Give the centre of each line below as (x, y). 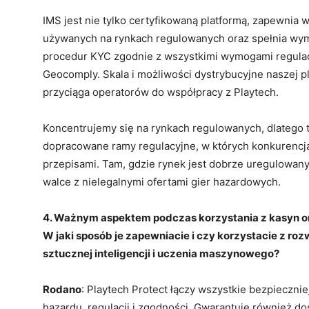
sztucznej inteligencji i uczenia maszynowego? (161, 254)
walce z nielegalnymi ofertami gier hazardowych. (162, 182)
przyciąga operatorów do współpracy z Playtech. (161, 92)
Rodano (62, 290)
